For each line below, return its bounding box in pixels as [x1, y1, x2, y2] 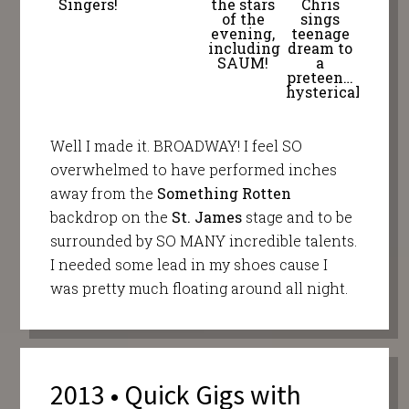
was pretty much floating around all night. [49, 278, 348, 299]
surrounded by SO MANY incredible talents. [49, 231, 357, 251]
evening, [211, 24, 276, 44]
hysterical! [285, 82, 364, 102]
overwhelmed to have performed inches [49, 160, 337, 180]
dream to [288, 38, 353, 58]
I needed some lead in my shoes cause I [49, 255, 328, 275]
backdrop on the [49, 207, 172, 227]
